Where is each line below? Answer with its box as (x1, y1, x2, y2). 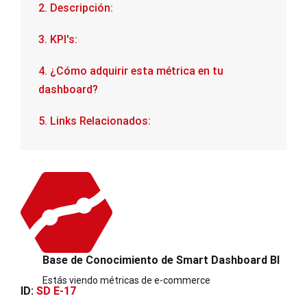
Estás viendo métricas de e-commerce (42, 274, 210, 286)
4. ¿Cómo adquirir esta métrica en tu (38, 64, 223, 77)
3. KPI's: (38, 32, 77, 46)
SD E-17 (36, 284, 76, 297)
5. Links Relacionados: (38, 114, 151, 128)
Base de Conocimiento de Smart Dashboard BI (42, 253, 280, 267)
